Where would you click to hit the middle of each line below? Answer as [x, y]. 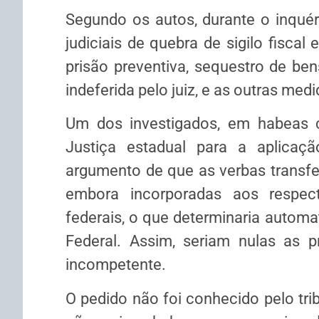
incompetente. [116, 265]
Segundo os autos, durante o [171, 20]
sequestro [229, 67]
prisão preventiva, [130, 67]
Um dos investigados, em [162, 124]
